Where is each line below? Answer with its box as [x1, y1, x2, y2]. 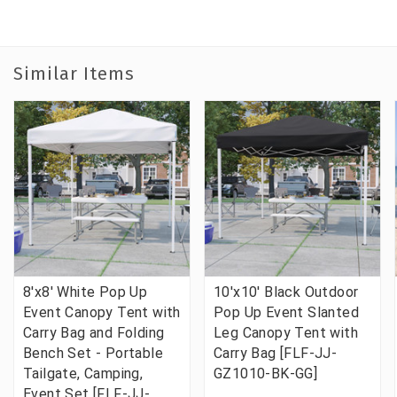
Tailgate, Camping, [23, 364, 144, 382]
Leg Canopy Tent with [214, 323, 358, 341]
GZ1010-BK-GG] [214, 364, 318, 382]
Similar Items [13, 62, 135, 84]
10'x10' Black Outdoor [214, 283, 359, 300]
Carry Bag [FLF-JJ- [214, 344, 338, 362]
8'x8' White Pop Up [23, 283, 148, 300]
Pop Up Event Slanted [214, 303, 359, 321]
